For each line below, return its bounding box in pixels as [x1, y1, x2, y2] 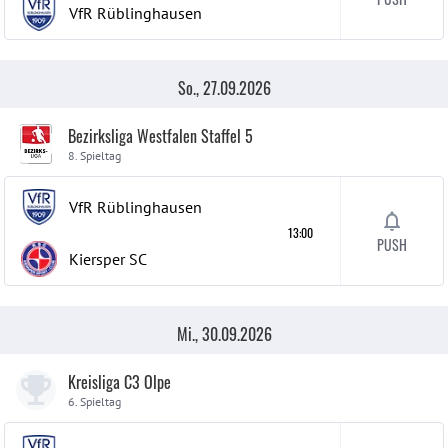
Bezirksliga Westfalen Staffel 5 [68, 124, 253, 148]
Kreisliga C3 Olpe [68, 370, 171, 394]
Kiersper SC [69, 249, 147, 269]
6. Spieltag [68, 394, 121, 409]
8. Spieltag [68, 148, 121, 163]
